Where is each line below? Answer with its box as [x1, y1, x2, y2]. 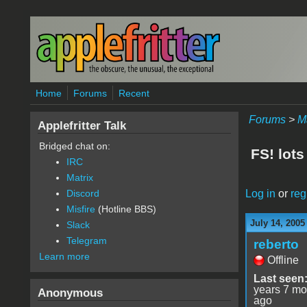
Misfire [66, 204, 95, 214]
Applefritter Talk [37, 119, 126, 132]
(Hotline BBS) [95, 204, 156, 214]
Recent [118, 88, 149, 99]
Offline [267, 254, 299, 266]
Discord [66, 188, 99, 199]
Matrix [66, 172, 93, 183]
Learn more [38, 251, 90, 262]
